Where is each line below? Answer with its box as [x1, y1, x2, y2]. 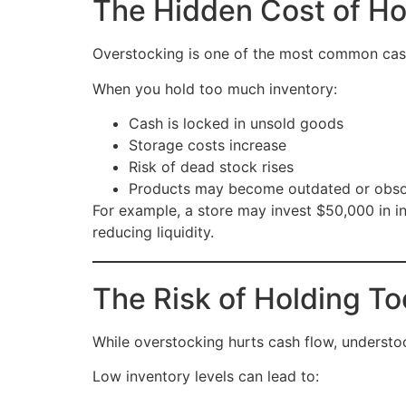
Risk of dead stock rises [129, 157, 294, 176]
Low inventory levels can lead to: [92, 367, 319, 386]
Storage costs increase [129, 135, 286, 154]
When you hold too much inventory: [92, 79, 337, 98]
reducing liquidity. [92, 222, 214, 241]
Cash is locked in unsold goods [129, 113, 343, 132]
